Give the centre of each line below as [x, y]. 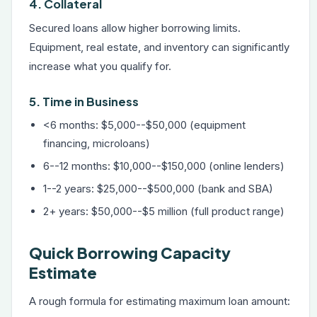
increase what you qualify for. [100, 66]
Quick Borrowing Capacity [130, 253]
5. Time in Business [84, 102]
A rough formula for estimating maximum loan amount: [160, 301]
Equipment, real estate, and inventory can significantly [159, 47]
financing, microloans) [97, 143]
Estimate [63, 273]
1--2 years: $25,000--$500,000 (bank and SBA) [158, 189]
